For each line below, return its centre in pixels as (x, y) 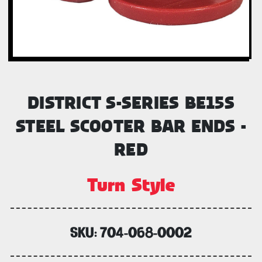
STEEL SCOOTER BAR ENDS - (131, 126)
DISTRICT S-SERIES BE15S (131, 102)
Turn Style (131, 185)
